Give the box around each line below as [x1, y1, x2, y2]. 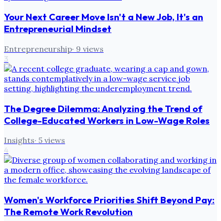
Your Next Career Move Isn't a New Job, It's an [4, 11, 203, 23]
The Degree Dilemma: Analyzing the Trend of [4, 102, 202, 114]
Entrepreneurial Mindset [4, 23, 111, 35]
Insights [4, 135, 35, 146]
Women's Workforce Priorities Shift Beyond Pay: [4, 194, 215, 206]
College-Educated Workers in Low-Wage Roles [4, 114, 210, 126]
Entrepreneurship [4, 43, 72, 54]
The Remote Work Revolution [4, 206, 133, 218]
